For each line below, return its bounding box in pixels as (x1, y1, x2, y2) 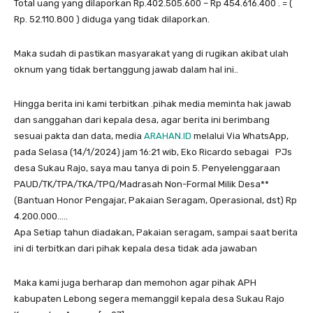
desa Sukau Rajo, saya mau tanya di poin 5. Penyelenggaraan (14, 163, 280, 174)
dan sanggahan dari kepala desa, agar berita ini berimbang (14, 115, 270, 126)
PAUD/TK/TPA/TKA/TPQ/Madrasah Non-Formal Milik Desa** (14, 179, 269, 190)
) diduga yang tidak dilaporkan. (74, 14, 210, 25)
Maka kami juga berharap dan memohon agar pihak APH (14, 277, 256, 289)
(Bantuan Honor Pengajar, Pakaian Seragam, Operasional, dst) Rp (14, 195, 297, 206)
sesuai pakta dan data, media (14, 131, 144, 142)
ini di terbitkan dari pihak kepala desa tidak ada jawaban (14, 243, 257, 254)
